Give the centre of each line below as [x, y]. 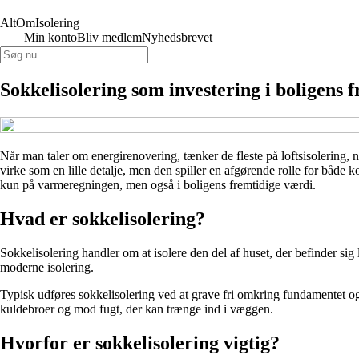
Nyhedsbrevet [177, 37]
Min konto [50, 37]
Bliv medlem [109, 37]
